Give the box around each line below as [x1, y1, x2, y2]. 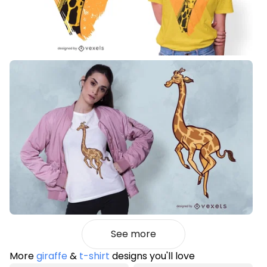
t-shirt [79, 249, 110, 263]
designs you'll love [110, 249, 195, 263]
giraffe [36, 249, 67, 263]
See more [111, 226, 156, 241]
